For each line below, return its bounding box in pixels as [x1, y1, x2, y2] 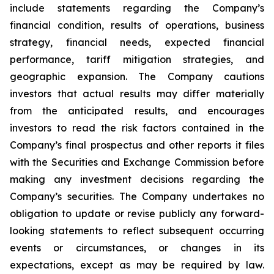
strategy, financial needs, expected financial [10, 36, 264, 48]
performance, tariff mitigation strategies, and [10, 53, 264, 65]
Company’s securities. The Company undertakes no [10, 190, 264, 202]
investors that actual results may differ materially [10, 87, 264, 100]
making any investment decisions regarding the [10, 173, 264, 185]
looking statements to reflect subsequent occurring [10, 224, 264, 237]
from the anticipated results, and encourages [10, 105, 264, 117]
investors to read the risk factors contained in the [10, 122, 264, 134]
